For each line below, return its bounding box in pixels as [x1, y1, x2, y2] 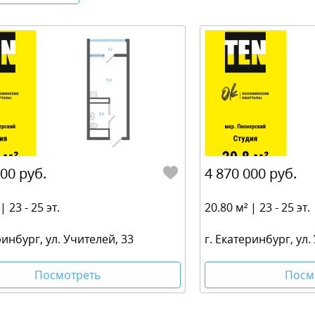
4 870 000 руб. [205, 164, 297, 184]
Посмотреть [34, 266, 101, 283]
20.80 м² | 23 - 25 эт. [205, 200, 310, 216]
